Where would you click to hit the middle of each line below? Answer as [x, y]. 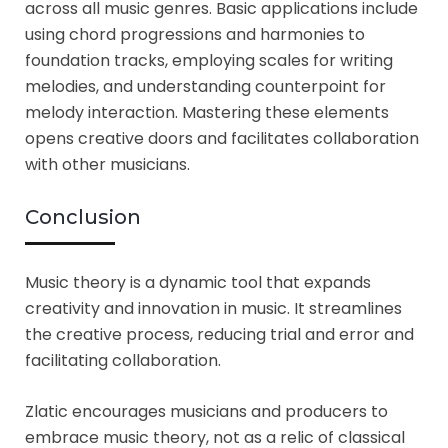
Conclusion [83, 216]
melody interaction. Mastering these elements [207, 112]
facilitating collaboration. [123, 360]
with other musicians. [107, 164]
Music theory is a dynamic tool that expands [198, 282]
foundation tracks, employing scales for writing [209, 60]
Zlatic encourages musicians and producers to [206, 411]
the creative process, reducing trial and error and [219, 334]
